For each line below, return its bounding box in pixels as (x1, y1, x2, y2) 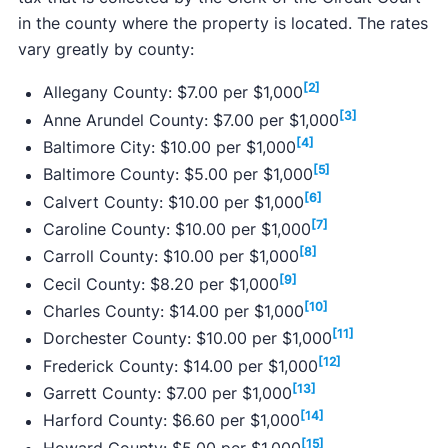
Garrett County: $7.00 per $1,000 (42, 383, 292, 404)
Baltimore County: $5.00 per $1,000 (42, 164, 313, 185)
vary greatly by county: (17, 39, 194, 60)
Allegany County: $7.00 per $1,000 (42, 82, 303, 103)
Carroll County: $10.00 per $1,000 (42, 246, 299, 267)
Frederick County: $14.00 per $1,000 (42, 355, 318, 376)
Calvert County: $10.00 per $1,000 (42, 191, 304, 212)
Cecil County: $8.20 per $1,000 (42, 273, 279, 294)
